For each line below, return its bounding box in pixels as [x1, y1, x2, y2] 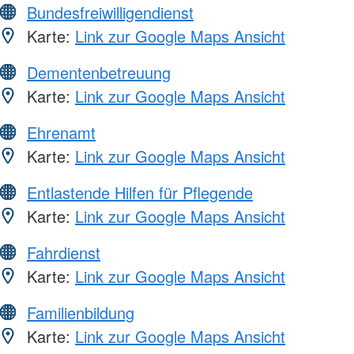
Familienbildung [27, 301, 134, 325]
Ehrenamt [27, 121, 96, 145]
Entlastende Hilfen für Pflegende [27, 181, 253, 205]
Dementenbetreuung [27, 61, 171, 85]
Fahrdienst [27, 241, 100, 265]
